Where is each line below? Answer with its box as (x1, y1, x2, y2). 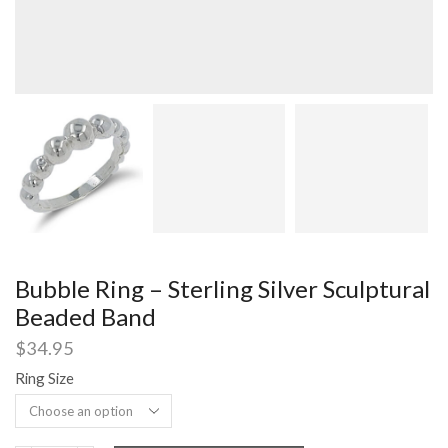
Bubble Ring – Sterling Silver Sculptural (15, 273, 430, 303)
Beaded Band (15, 301, 156, 331)
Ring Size (15, 368, 74, 387)
